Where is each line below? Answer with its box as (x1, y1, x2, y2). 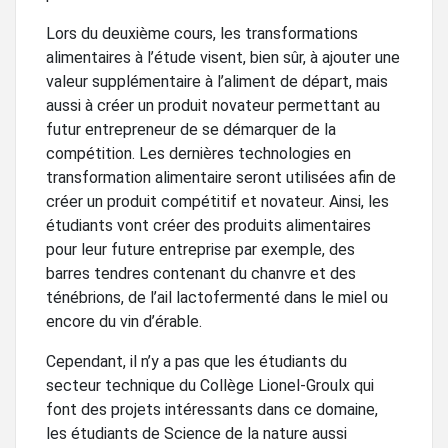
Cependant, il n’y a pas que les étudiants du (46, 352, 347, 372)
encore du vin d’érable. (46, 312, 202, 332)
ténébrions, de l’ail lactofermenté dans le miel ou (46, 288, 388, 308)
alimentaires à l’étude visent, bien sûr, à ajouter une (46, 48, 400, 68)
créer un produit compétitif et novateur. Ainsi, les (46, 192, 389, 212)
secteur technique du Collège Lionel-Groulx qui (46, 376, 374, 396)
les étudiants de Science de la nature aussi (46, 424, 347, 444)
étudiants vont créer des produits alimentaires (46, 216, 371, 236)
